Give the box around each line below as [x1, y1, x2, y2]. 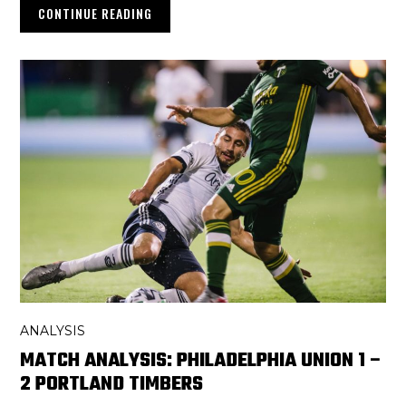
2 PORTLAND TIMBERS [20, 369, 204, 401]
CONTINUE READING [38, 3, 153, 23]
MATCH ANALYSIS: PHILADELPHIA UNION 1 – [20, 345, 383, 377]
